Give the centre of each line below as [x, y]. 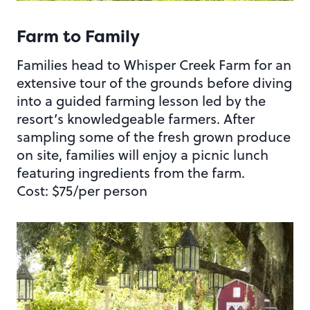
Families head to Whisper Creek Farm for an [154, 64]
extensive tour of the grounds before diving [154, 82]
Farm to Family [78, 36]
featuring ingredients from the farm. [131, 172]
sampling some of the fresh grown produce [154, 136]
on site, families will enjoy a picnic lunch [143, 154]
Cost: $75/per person [82, 190]
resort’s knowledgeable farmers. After [136, 118]
